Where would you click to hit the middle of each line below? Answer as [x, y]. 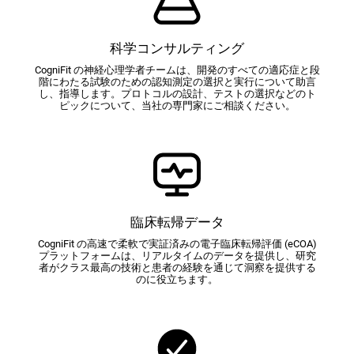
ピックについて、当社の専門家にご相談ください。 [177, 105]
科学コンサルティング [177, 48]
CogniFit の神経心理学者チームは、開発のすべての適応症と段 [177, 70]
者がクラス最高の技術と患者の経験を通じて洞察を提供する [177, 267]
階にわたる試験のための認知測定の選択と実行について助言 [177, 81]
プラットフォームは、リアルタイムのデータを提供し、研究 [177, 255]
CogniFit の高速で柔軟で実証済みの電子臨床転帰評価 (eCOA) [177, 243]
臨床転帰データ [177, 222]
